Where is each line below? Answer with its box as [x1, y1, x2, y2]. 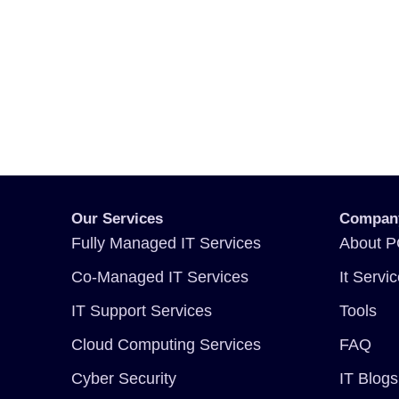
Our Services [71, 209, 163, 227]
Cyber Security [71, 369, 176, 387]
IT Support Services [71, 301, 212, 320]
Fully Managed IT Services [71, 233, 261, 252]
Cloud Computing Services [71, 335, 261, 354]
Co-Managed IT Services [71, 267, 248, 286]
